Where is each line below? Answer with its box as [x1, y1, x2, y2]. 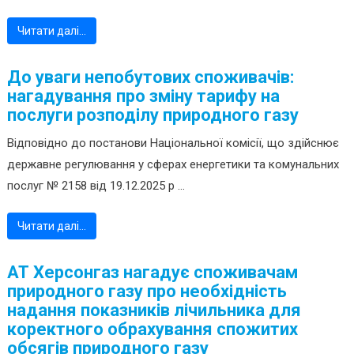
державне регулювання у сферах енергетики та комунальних [6, 157, 339, 172]
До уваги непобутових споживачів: [6, 67, 294, 88]
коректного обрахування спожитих [6, 319, 298, 340]
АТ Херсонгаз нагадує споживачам [6, 262, 298, 283]
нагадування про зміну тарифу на [6, 86, 280, 107]
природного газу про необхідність [6, 281, 287, 302]
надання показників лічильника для [6, 300, 301, 321]
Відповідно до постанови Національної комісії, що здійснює [6, 136, 339, 151]
